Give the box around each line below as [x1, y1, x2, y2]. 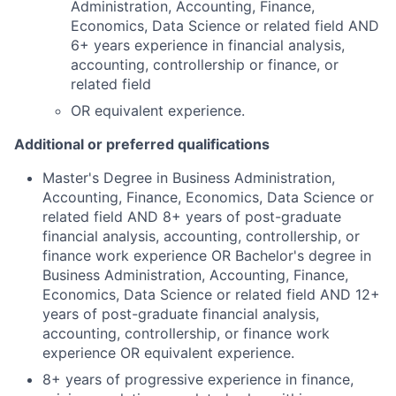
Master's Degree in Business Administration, [42, 169, 335, 187]
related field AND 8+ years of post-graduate [42, 208, 341, 225]
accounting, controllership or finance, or [71, 56, 339, 73]
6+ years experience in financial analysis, [71, 36, 345, 54]
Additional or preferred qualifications [14, 135, 270, 153]
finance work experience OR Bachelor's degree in [42, 247, 371, 264]
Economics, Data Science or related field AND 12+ [42, 286, 380, 303]
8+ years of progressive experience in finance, [42, 370, 354, 388]
